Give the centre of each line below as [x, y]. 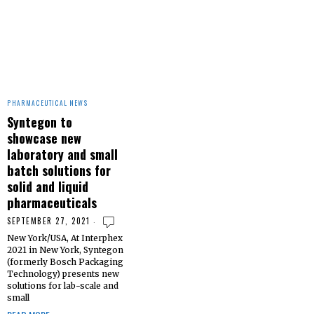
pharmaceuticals [52, 203]
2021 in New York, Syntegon [65, 250]
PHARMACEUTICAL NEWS [48, 103]
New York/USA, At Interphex [65, 238]
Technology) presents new [63, 274]
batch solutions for [59, 170]
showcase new [44, 138]
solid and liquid [48, 186]
